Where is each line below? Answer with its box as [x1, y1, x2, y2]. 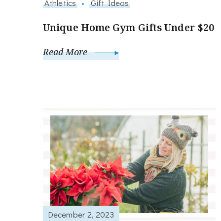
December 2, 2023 [48, 208, 114, 220]
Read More [43, 46, 90, 58]
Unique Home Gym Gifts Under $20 [43, 21, 215, 35]
